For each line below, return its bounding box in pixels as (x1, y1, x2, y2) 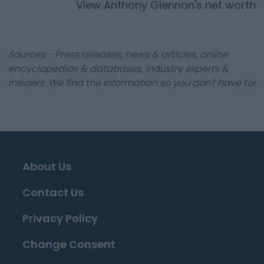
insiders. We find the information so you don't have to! (8, 76, 255, 90)
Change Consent (22, 237, 115, 252)
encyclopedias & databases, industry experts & (8, 62, 229, 75)
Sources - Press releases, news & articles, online (8, 48, 228, 61)
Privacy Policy (22, 211, 98, 226)
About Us (22, 159, 71, 174)
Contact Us (22, 185, 84, 200)
